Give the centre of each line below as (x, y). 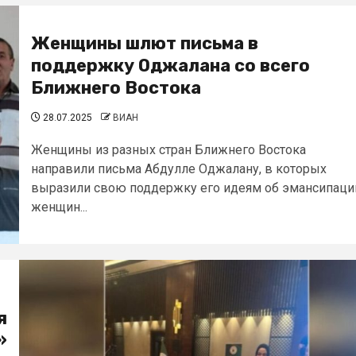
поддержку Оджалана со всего (170, 66)
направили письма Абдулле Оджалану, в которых (179, 169)
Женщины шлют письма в (145, 43)
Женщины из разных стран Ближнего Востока (168, 150)
